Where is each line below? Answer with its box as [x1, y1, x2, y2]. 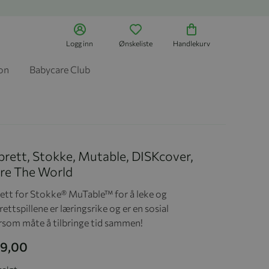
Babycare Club [29, 64, 90, 76]
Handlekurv [173, 39, 211, 47]
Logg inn [66, 39, 94, 47]
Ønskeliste [119, 39, 153, 47]
